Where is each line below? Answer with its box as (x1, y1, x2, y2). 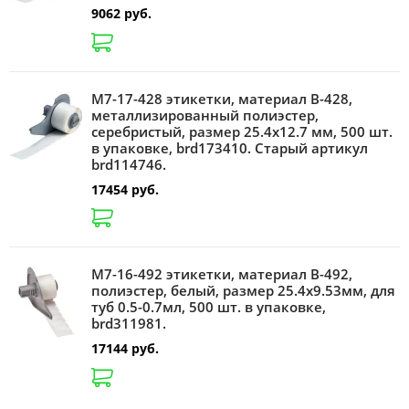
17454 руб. (91, 180, 159, 198)
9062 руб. (91, 5, 152, 23)
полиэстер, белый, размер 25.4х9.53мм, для (91, 281, 395, 300)
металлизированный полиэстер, (91, 105, 319, 124)
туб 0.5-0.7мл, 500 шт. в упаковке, (91, 298, 326, 317)
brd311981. (91, 314, 166, 333)
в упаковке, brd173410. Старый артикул (91, 138, 368, 157)
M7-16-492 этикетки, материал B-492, (91, 265, 352, 284)
